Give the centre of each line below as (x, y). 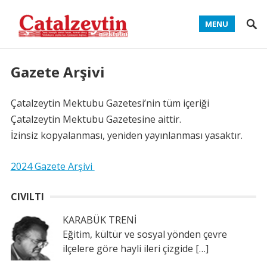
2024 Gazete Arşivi (52, 166)
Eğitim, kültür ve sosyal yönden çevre (145, 234)
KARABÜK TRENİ (99, 220)
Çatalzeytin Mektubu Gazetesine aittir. (96, 119)
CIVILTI (27, 197)
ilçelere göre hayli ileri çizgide (129, 249)
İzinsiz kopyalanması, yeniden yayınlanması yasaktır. (126, 135)
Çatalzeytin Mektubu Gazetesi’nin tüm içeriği (110, 103)
